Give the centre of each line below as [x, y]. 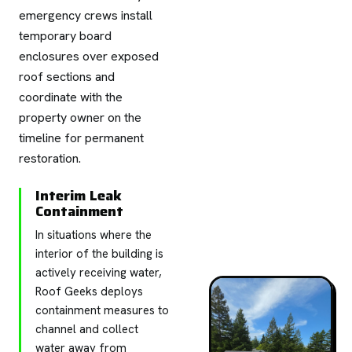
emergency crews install [86, 15]
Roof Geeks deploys [89, 291]
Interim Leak [79, 195]
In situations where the [93, 235]
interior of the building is [99, 253]
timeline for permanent [81, 137]
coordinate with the [71, 97]
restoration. [50, 158]
